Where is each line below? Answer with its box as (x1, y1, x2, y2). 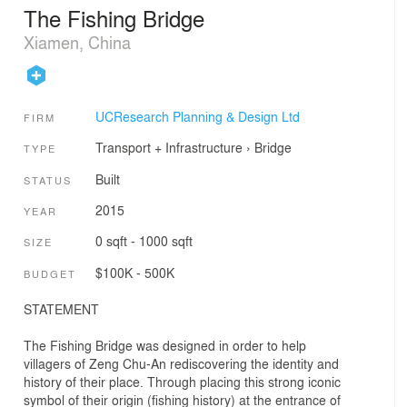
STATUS (24, 172, 72, 187)
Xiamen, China (24, 29, 131, 54)
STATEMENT (24, 300, 99, 319)
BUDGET (24, 265, 76, 281)
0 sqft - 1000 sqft (94, 232, 193, 251)
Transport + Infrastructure (94, 138, 243, 157)
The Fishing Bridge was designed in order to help (24, 336, 306, 355)
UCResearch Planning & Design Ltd (94, 107, 300, 126)
